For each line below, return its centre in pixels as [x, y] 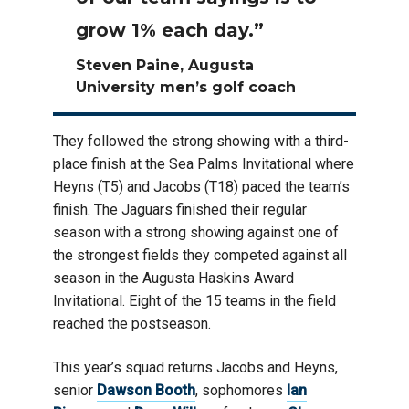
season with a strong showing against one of [196, 232]
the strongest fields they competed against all [200, 255]
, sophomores [241, 390]
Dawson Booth [146, 390]
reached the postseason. [132, 323]
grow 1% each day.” [170, 30]
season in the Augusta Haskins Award [173, 278]
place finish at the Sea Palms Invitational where [204, 163]
